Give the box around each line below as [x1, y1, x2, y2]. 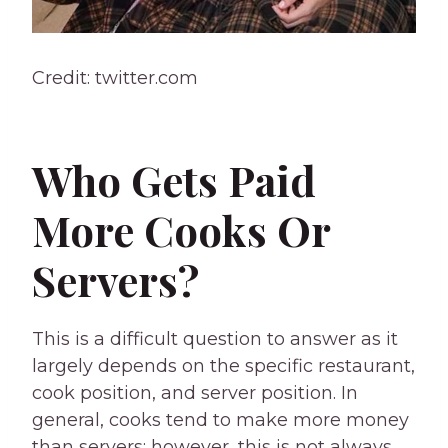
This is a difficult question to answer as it [32, 328, 398, 351]
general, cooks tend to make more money [32, 409, 409, 432]
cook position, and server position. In [32, 382, 358, 405]
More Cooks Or [32, 202, 330, 259]
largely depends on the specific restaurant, [32, 355, 415, 378]
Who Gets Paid [32, 152, 316, 209]
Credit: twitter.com [32, 67, 198, 90]
